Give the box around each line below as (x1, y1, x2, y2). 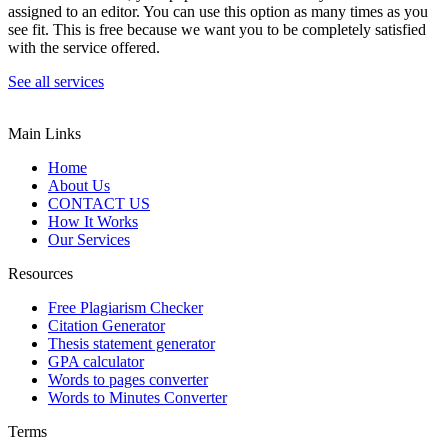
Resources (8, 264, 73, 282)
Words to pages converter (48, 370, 208, 388)
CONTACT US (48, 194, 150, 212)
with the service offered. (8, 38, 160, 56)
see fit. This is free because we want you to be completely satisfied (8, 20, 426, 38)
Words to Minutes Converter (48, 388, 227, 406)
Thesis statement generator (48, 334, 215, 352)
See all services (8, 72, 104, 90)
